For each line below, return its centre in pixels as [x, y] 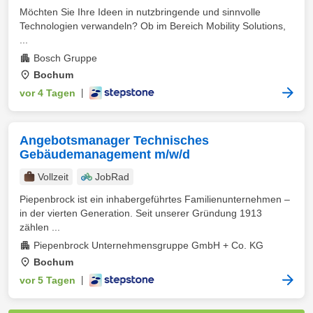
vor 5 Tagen [48, 280]
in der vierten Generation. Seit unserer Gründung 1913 [141, 213]
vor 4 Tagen [48, 93]
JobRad [112, 177]
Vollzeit [53, 177]
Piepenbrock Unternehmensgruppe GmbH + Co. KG [148, 245]
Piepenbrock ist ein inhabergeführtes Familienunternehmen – [155, 199]
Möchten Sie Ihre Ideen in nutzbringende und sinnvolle [140, 12]
